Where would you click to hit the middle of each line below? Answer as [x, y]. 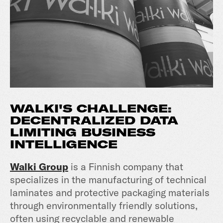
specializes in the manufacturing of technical [108, 179]
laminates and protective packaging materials [110, 192]
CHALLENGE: [124, 108]
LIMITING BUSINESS [83, 132]
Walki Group [39, 166]
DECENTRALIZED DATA [94, 120]
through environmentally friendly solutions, [104, 205]
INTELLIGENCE [64, 144]
